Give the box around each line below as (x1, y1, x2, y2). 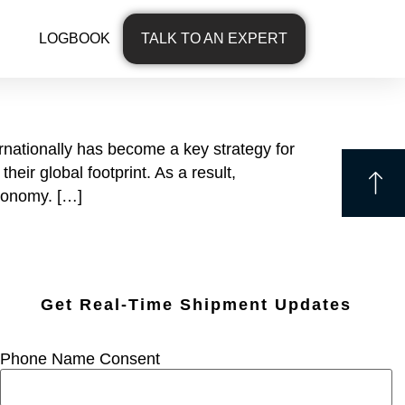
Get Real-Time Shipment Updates (40, 296, 352, 315)
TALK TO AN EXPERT (140, 31, 287, 46)
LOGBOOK (38, 31, 110, 46)
